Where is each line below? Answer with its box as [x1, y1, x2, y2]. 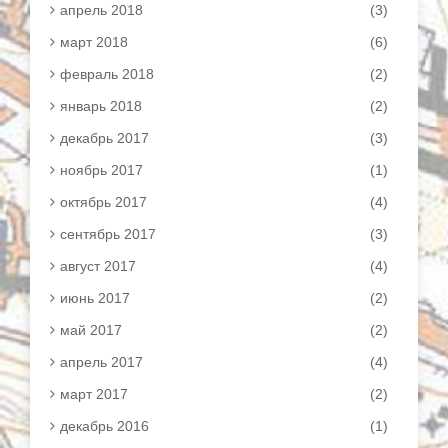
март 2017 [60, 386, 128, 402]
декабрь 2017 [60, 130, 149, 146]
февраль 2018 [60, 66, 154, 82]
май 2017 [60, 322, 122, 338]
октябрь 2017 [60, 194, 147, 210]
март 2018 [60, 34, 128, 50]
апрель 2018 [60, 2, 143, 18]
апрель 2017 [60, 354, 143, 370]
